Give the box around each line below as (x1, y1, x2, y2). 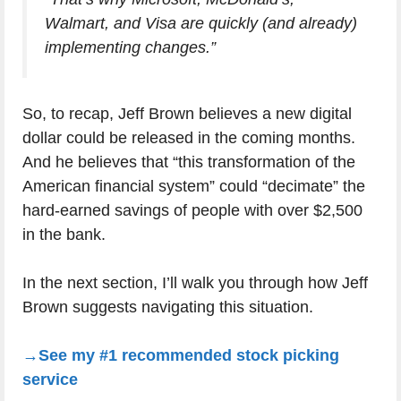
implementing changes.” (45, 38, 216, 57)
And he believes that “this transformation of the (22, 153, 355, 172)
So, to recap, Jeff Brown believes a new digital (22, 105, 352, 124)
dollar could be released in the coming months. (22, 129, 355, 148)
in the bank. (22, 226, 106, 244)
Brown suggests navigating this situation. (22, 298, 313, 317)
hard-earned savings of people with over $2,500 (22, 201, 363, 220)
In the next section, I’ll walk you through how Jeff (22, 274, 368, 293)
